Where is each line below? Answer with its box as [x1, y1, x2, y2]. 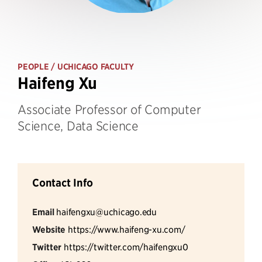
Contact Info [32, 176, 93, 189]
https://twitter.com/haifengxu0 [64, 241, 188, 252]
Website [32, 223, 66, 235]
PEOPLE [18, 61, 49, 72]
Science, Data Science [18, 118, 139, 133]
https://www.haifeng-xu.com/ [68, 223, 185, 235]
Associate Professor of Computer [18, 102, 201, 116]
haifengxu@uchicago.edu [56, 206, 157, 217]
